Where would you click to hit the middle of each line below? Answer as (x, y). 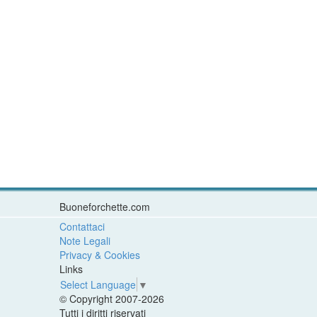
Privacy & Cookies (99, 254)
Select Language (98, 285)
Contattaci (82, 226)
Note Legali (85, 240)
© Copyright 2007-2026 (111, 299)
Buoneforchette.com (104, 206)
